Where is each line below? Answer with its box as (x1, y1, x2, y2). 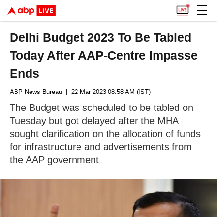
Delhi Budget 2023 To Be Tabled (10, 31, 192, 44)
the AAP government (10, 155, 99, 165)
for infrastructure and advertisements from (10, 141, 192, 152)
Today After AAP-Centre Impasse (10, 48, 198, 62)
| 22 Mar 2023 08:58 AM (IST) (62, 88, 151, 95)
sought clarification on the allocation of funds (10, 128, 201, 139)
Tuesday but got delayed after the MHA (10, 115, 178, 126)
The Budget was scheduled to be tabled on (10, 102, 193, 113)
